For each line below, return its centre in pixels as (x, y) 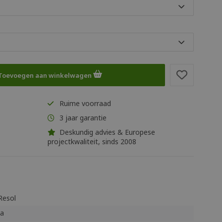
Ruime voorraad (84, 103)
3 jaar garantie (82, 118)
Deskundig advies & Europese (106, 132)
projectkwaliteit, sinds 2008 (92, 141)
